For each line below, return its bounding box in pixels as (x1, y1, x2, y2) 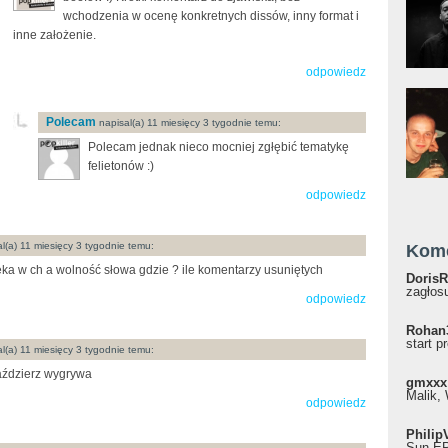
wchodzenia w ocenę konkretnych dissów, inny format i (63, 8, 359, 23)
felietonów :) (88, 158, 154, 173)
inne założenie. (13, 27, 96, 42)
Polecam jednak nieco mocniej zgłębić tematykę (88, 139, 349, 154)
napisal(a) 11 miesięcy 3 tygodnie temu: (96, 116, 281, 128)
